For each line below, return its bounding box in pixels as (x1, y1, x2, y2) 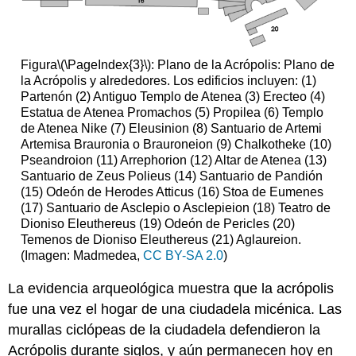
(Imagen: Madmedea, (20, 249, 143, 263)
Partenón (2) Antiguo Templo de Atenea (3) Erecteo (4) (20, 90, 325, 104)
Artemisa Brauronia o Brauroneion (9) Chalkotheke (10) (20, 137, 331, 152)
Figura (20, 58, 57, 72)
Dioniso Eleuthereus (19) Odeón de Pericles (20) (20, 217, 295, 231)
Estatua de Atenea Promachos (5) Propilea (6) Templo (20, 106, 323, 120)
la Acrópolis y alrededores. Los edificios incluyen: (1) (20, 74, 316, 88)
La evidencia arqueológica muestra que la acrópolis (8, 280, 335, 296)
